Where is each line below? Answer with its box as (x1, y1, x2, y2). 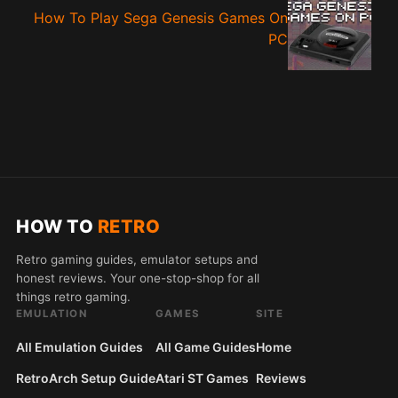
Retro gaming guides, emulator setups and (16, 251, 258, 267)
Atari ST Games (155, 370, 249, 386)
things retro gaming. (16, 289, 131, 304)
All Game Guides (155, 338, 256, 354)
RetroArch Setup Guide (16, 370, 155, 386)
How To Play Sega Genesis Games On (34, 8, 289, 27)
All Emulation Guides (16, 338, 143, 354)
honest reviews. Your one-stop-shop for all (16, 270, 259, 285)
